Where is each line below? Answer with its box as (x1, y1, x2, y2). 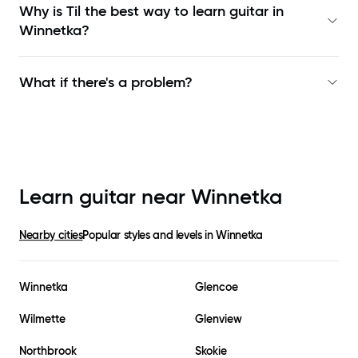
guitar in (229, 2, 284, 21)
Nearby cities (19, 228, 83, 243)
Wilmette (19, 312, 66, 327)
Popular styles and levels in (82, 228, 217, 243)
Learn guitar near (19, 184, 191, 210)
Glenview (195, 312, 242, 327)
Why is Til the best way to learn (19, 2, 229, 21)
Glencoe (195, 280, 238, 295)
